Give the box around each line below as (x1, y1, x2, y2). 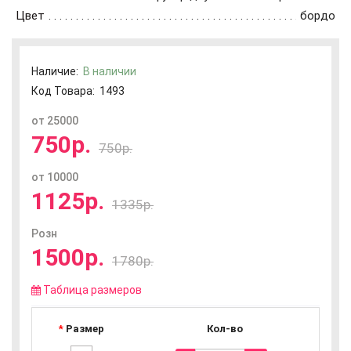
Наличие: (31, 65, 83, 78)
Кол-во (206, 323, 243, 335)
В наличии (83, 65, 136, 78)
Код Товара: (31, 85, 95, 97)
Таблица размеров (43, 284, 142, 296)
